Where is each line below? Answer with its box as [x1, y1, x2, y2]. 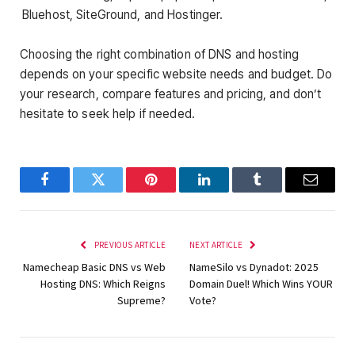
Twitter [97, 184, 138, 199]
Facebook [44, 184, 99, 199]
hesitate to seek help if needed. [20, 106, 202, 122]
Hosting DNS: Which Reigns [40, 277, 166, 292]
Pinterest [150, 184, 200, 199]
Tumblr [256, 184, 298, 199]
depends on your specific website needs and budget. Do [20, 67, 333, 82]
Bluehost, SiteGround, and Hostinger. [22, 7, 223, 23]
